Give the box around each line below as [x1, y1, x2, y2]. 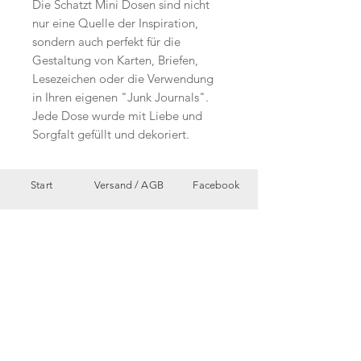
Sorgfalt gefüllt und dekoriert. [32, 127, 189, 143]
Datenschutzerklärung [79, 210, 179, 223]
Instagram [193, 210, 240, 223]
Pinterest [196, 273, 237, 286]
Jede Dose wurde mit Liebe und [32, 108, 202, 124]
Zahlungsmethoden [83, 242, 175, 255]
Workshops [15, 273, 68, 286]
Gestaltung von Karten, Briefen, [32, 52, 198, 68]
